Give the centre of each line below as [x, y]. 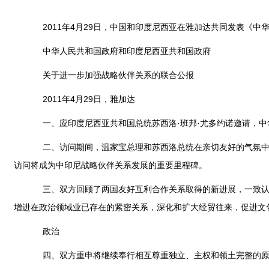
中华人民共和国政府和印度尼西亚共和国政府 [118, 51]
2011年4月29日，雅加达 [80, 99]
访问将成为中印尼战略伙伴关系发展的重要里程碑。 [110, 165]
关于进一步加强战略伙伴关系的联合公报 [110, 75]
